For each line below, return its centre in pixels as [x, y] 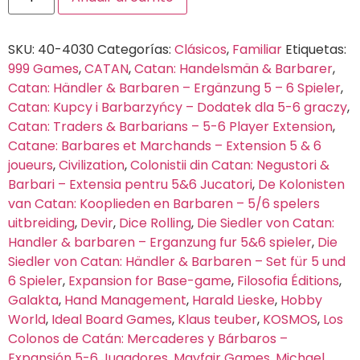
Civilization [92, 165]
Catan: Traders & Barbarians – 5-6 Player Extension [170, 126]
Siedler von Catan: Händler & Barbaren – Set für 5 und [177, 261]
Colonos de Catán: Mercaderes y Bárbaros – [148, 338]
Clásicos [200, 49]
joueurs [31, 165]
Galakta [33, 300]
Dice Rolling [155, 223]
